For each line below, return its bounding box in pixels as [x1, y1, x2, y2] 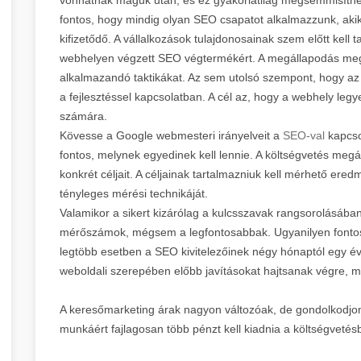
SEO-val [283, 128, 325, 142]
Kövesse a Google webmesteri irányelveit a [60, 128, 283, 142]
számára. [60, 109, 107, 122]
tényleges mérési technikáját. [60, 186, 208, 200]
